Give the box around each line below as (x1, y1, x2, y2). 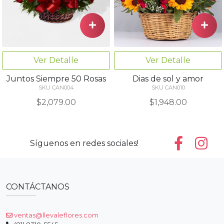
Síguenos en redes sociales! (29, 138, 138, 148)
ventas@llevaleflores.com (12, 211, 98, 219)
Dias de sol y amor (132, 73, 203, 83)
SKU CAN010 (151, 83, 185, 91)
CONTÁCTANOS (6, 181, 69, 191)
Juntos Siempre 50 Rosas (6, 73, 106, 83)
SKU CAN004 (38, 83, 74, 91)
